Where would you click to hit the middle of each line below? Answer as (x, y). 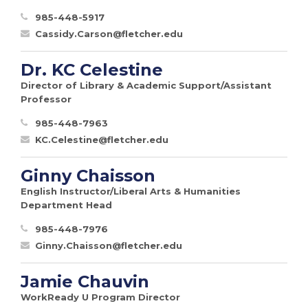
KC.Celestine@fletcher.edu (102, 139)
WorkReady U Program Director (100, 297)
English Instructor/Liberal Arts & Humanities (131, 191)
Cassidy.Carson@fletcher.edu (109, 33)
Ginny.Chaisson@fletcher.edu (109, 245)
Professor (46, 99)
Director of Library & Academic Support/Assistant (146, 85)
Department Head (66, 205)
